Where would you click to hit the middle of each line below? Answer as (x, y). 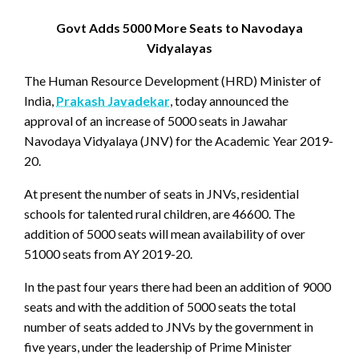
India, (40, 100)
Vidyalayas (179, 47)
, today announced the (229, 100)
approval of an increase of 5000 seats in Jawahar (156, 120)
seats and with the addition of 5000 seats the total (160, 306)
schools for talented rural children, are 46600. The (159, 213)
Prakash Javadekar (113, 100)
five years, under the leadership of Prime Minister (158, 346)
